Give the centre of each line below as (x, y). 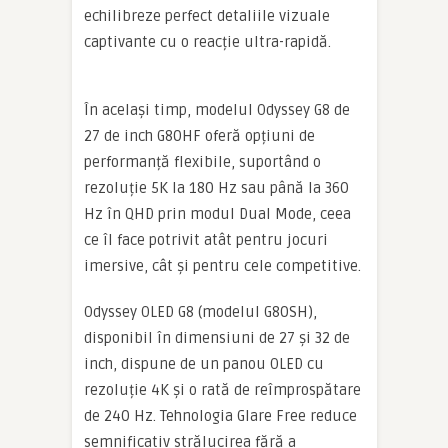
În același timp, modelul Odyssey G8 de (217, 109)
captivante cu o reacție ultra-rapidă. (207, 41)
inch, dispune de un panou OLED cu (204, 363)
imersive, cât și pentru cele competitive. (222, 265)
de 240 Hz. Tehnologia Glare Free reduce (220, 415)
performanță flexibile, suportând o (202, 161)
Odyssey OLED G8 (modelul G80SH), (200, 311)
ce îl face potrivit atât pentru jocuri (206, 239)
